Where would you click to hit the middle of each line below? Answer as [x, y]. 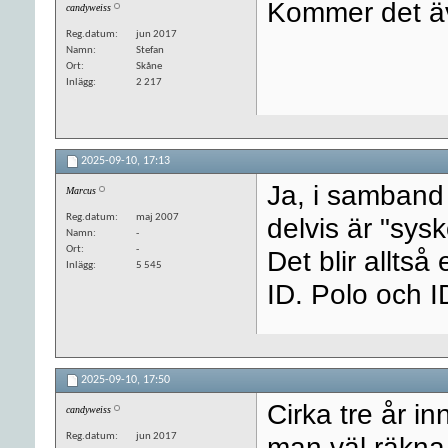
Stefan [150, 50]
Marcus [81, 190]
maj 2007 [157, 217]
